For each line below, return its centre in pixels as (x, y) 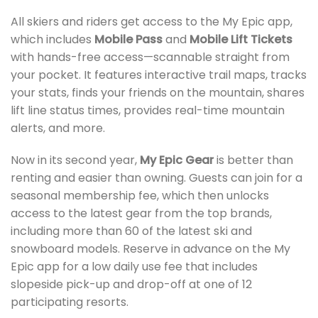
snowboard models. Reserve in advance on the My (150, 249)
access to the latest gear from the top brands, (141, 214)
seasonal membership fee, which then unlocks (140, 196)
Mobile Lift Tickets (241, 39)
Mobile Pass (128, 39)
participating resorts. (70, 302)
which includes (53, 39)
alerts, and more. (58, 128)
